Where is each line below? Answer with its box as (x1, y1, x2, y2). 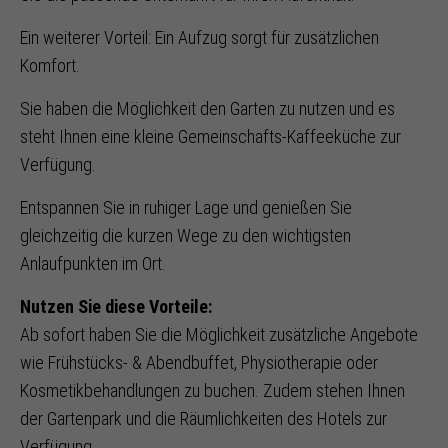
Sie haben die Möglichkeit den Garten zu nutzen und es (20, 98, 395, 119)
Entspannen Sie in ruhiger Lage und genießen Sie (20, 197, 352, 218)
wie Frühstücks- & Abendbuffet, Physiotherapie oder (20, 352, 378, 373)
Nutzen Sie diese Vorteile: (20, 296, 212, 317)
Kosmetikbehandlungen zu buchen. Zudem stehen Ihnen (20, 380, 405, 401)
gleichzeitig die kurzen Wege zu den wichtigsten (20, 225, 351, 246)
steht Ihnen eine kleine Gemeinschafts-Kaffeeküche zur (20, 126, 401, 147)
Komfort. (20, 55, 80, 76)
